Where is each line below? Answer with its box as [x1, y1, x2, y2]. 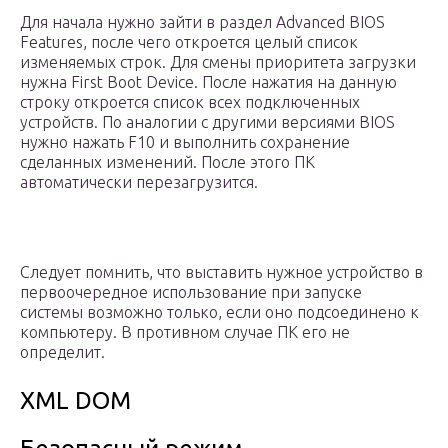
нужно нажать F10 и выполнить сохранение [20, 133, 350, 152]
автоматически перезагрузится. [20, 173, 258, 192]
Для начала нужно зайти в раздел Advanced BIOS [20, 13, 385, 32]
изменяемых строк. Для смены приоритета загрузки [20, 53, 416, 72]
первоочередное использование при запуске [20, 283, 362, 302]
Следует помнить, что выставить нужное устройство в [20, 263, 423, 282]
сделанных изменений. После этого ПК [20, 153, 315, 172]
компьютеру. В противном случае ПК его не [20, 323, 350, 342]
